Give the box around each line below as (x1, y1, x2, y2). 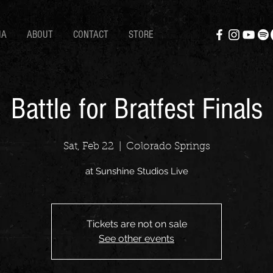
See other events (99, 232, 174, 244)
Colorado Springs (126, 141, 210, 152)
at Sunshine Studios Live (85, 165, 188, 177)
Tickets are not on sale (86, 218, 187, 230)
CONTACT (73, 28, 108, 40)
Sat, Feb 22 (63, 141, 114, 152)
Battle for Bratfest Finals (10, 91, 263, 126)
